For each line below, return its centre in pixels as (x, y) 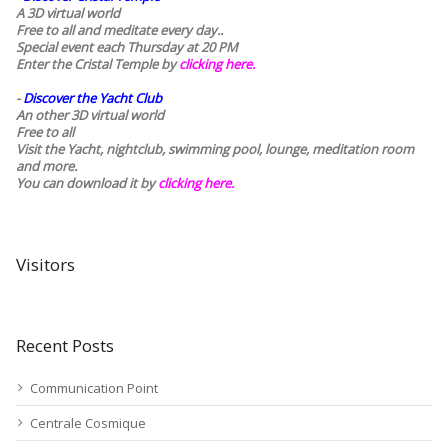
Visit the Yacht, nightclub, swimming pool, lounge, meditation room (215, 149)
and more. (46, 166)
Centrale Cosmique (88, 423)
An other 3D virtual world (90, 115)
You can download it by (87, 183)
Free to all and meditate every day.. (119, 30)
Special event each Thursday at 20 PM (127, 47)
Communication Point (94, 388)
